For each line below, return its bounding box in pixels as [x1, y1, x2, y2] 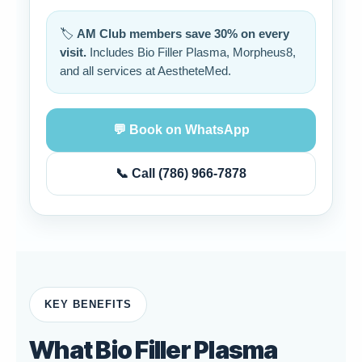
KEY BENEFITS [44, 298, 133, 310]
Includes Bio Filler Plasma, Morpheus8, [86, 45, 296, 59]
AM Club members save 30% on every [77, 27, 289, 40]
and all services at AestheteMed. [60, 64, 231, 78]
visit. [60, 45, 86, 59]
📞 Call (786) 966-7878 [116, 166, 246, 180]
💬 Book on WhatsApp [112, 123, 250, 137]
